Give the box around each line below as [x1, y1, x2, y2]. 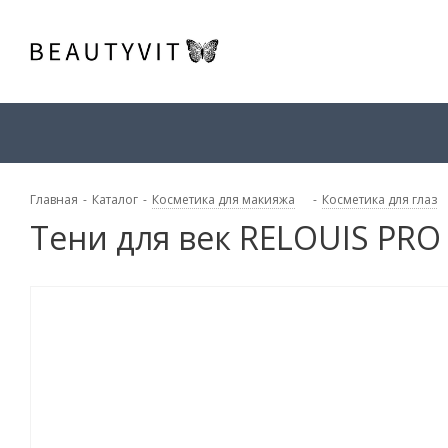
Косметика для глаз [322, 191, 437, 208]
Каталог [92, 191, 138, 208]
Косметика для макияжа [152, 191, 295, 208]
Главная [30, 191, 78, 208]
